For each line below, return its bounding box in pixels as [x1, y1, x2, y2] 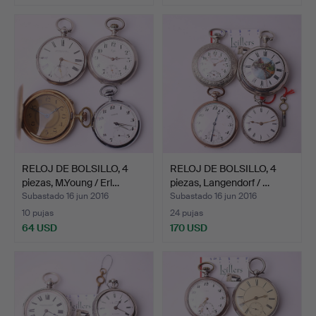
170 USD [170, 221, 207, 234]
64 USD [22, 221, 57, 234]
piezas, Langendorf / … [170, 176, 269, 189]
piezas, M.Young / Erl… [22, 176, 119, 189]
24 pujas [170, 207, 203, 219]
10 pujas [22, 207, 54, 219]
